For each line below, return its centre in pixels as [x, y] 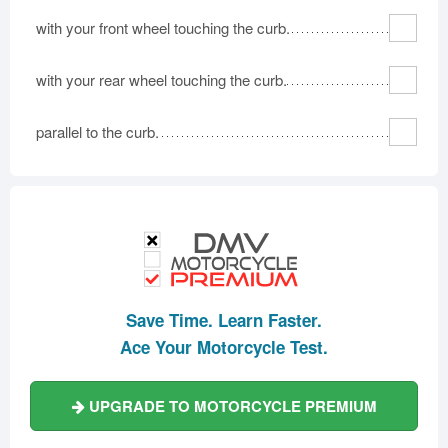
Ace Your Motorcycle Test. [224, 346]
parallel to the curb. [97, 131]
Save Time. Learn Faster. [224, 319]
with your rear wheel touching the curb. [161, 79]
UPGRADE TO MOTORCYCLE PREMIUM [230, 405]
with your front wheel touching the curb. [163, 27]
